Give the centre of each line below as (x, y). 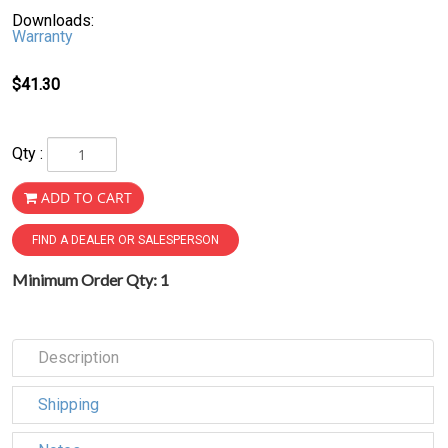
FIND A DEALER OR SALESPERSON (125, 240)
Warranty (42, 36)
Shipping (68, 404)
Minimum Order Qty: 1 (90, 280)
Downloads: (53, 20)
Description (78, 358)
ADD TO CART (86, 198)
